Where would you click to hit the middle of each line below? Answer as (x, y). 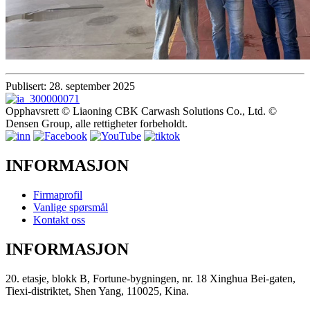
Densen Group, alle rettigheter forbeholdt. (97, 123)
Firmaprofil (58, 194)
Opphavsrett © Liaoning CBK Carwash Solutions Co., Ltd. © (141, 111)
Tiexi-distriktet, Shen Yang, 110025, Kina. (97, 291)
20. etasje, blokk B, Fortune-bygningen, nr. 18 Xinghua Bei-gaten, (151, 278)
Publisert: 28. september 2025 (70, 86)
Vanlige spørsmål (71, 207)
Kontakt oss (59, 219)
